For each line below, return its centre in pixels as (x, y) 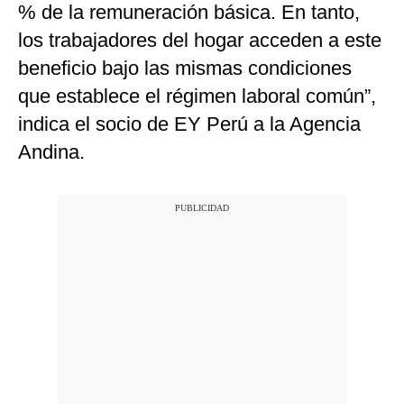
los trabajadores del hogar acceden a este (200, 41)
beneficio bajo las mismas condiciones (185, 69)
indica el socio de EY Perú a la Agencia (189, 124)
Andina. (51, 152)
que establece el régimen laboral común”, (197, 96)
